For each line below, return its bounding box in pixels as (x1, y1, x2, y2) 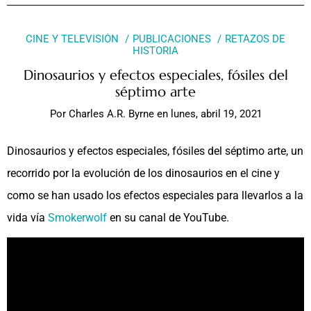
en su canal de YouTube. (107, 210, 229, 224)
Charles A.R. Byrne (68, 107, 154, 120)
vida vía (7, 210, 48, 224)
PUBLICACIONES (133, 32, 211, 45)
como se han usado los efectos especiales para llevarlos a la (7, 188, 303, 202)
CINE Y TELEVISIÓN (26, 32, 119, 45)
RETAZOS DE (224, 32, 285, 45)
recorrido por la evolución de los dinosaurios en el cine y (7, 166, 280, 180)
